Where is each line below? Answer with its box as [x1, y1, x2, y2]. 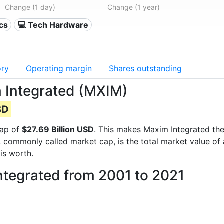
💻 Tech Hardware [17, 20, 88, 30]
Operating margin [26, 63, 92, 73]
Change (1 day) [5, 3, 56, 11]
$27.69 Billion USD [22, 124, 94, 134]
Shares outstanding [109, 63, 182, 73]
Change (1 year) [107, 3, 160, 11]
